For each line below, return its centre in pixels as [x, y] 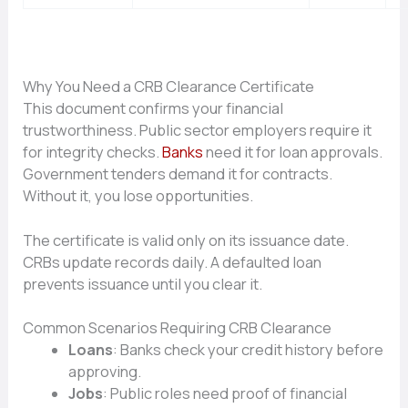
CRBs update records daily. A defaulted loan [173, 262]
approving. [104, 372]
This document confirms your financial [153, 109]
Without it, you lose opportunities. [138, 196]
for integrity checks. [93, 153]
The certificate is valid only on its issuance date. [186, 240]
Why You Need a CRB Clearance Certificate [169, 87]
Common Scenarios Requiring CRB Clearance [178, 328]
